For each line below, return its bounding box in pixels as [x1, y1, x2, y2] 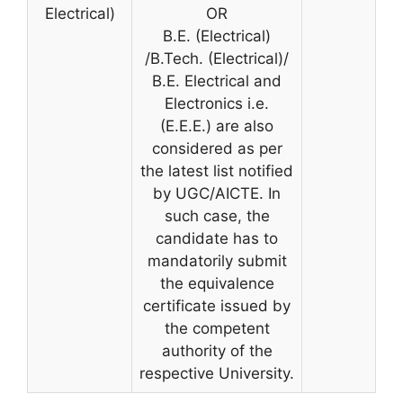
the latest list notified [140, 162, 293, 180]
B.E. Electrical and [152, 72, 282, 90]
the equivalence [159, 274, 274, 292]
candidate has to [156, 229, 278, 247]
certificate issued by [143, 297, 291, 315]
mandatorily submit [147, 252, 287, 270]
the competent [164, 319, 270, 337]
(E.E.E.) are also [160, 117, 273, 135]
